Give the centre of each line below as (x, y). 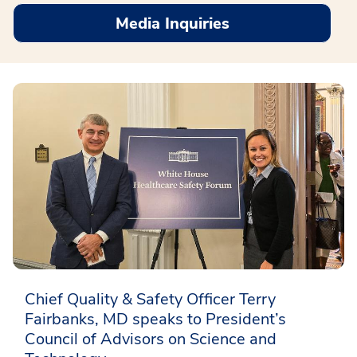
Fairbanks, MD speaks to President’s (155, 319)
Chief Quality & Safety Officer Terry (150, 299)
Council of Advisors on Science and (151, 339)
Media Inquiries (172, 23)
